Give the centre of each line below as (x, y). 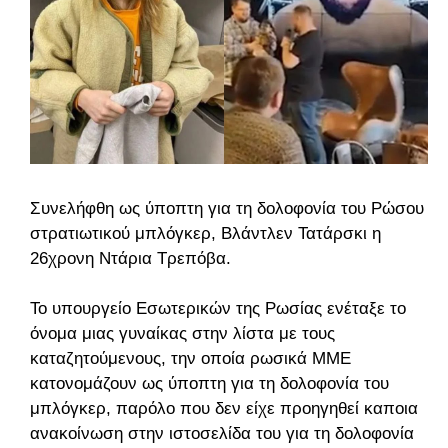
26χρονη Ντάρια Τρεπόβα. (130, 259)
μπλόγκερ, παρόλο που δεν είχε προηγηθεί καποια (224, 409)
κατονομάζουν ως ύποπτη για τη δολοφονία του (209, 384)
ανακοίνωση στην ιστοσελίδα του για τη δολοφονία (222, 434)
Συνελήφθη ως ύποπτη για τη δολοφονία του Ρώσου (227, 209)
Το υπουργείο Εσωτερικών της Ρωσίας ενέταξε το (218, 309)
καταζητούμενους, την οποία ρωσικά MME (190, 359)
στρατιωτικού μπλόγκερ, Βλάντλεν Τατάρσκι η (205, 234)
